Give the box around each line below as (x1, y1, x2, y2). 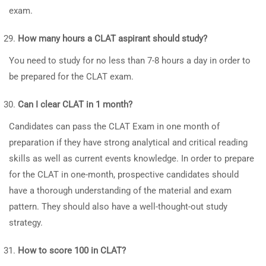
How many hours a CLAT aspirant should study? (18, 33, 207, 44)
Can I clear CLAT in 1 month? (18, 99, 132, 110)
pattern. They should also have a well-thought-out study (9, 201, 227, 212)
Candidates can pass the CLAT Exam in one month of (9, 121, 220, 132)
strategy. (9, 217, 43, 228)
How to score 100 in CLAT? (18, 245, 126, 256)
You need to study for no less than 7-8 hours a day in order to (9, 55, 251, 66)
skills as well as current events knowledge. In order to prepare (9, 153, 254, 164)
